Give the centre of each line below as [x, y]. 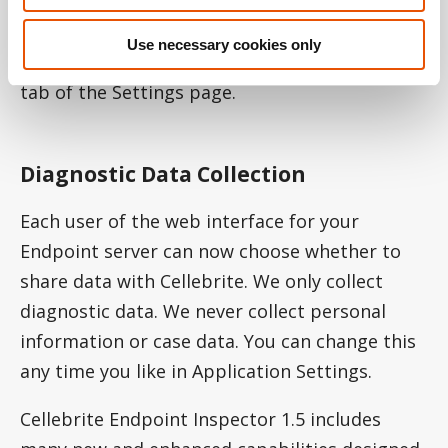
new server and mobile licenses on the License [219, 61]
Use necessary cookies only [224, 44]
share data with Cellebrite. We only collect [201, 281]
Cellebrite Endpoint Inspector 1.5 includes [200, 419]
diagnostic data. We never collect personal [203, 311]
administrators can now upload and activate [211, 31]
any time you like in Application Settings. [196, 371]
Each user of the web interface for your [189, 221]
